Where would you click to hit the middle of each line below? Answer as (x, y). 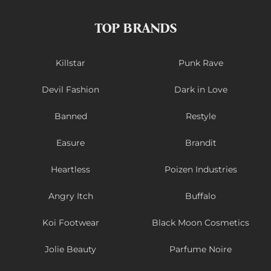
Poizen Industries (201, 169)
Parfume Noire (201, 249)
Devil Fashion (70, 89)
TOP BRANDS (135, 28)
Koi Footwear (70, 222)
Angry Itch (70, 196)
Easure (70, 142)
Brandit (201, 142)
